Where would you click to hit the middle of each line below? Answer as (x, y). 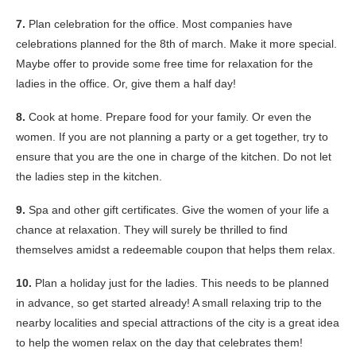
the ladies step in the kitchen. (89, 177)
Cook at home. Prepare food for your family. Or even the (170, 117)
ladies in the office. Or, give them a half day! (126, 84)
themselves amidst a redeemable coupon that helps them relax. (176, 250)
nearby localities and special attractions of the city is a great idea (178, 323)
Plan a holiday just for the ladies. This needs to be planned (180, 283)
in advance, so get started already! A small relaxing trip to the (169, 303)
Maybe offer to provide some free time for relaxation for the (164, 64)
